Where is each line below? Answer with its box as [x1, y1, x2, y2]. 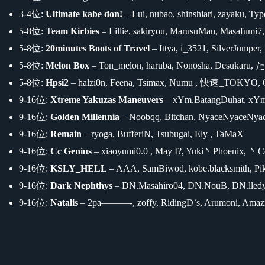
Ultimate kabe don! [46, 8, 122, 19]
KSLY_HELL [50, 163, 107, 173]
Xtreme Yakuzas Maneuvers [50, 94, 163, 105]
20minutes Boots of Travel [46, 43, 150, 53]
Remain [50, 128, 82, 139]
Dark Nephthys [50, 180, 112, 190]
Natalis [50, 197, 78, 208]
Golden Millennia [50, 111, 119, 122]
